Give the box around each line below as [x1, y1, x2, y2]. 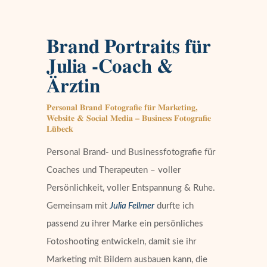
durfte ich [154, 201, 194, 210]
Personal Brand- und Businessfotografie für [46, 148, 216, 157]
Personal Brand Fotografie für [46, 103, 159, 113]
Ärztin [46, 74, 101, 98]
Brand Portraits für [46, 35, 212, 59]
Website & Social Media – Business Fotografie [46, 113, 212, 123]
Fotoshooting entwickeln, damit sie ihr [46, 237, 197, 246]
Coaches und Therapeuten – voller [46, 166, 181, 175]
